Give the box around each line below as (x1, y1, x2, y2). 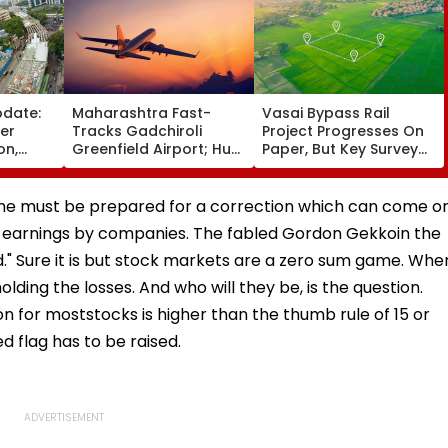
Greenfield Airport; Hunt (72, 138, 246, 159)
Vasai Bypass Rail (262, 102, 390, 123)
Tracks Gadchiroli (72, 120, 202, 141)
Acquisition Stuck (262, 174, 386, 195)
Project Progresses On (262, 120, 424, 141)
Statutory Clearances (72, 174, 230, 195)
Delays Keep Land (262, 156, 391, 177)
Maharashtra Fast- (72, 102, 211, 123)
